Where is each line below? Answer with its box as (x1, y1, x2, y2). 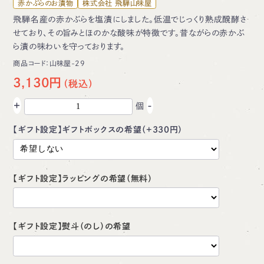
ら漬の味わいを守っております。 (13, 42, 125, 51)
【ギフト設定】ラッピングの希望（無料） (13, 174, 153, 183)
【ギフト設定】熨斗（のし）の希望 (13, 222, 131, 231)
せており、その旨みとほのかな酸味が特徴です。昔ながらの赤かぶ (13, 29, 245, 38)
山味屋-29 (49, 60, 85, 67)
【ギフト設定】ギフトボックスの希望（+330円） (13, 126, 183, 134)
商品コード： (13, 60, 50, 67)
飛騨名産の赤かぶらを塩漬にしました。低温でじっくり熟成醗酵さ (13, 15, 247, 24)
